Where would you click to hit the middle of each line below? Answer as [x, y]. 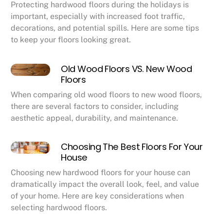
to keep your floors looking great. [71, 40]
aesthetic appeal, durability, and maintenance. [95, 118]
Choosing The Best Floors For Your [132, 147]
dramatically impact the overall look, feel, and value [105, 184]
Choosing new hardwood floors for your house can [101, 172]
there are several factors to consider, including [95, 106]
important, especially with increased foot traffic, [98, 17]
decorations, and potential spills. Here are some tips [105, 28]
